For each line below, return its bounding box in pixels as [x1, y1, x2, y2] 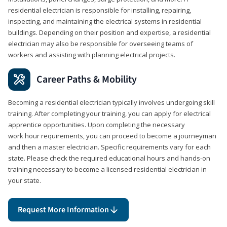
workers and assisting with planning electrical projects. [8, 50, 177, 59]
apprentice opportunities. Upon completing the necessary [8, 120, 185, 129]
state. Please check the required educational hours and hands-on [8, 153, 210, 163]
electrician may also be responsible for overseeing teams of [8, 39, 193, 48]
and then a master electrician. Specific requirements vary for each [8, 142, 211, 152]
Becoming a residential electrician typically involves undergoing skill [8, 97, 215, 107]
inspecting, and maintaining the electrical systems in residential [8, 16, 202, 26]
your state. [8, 175, 43, 185]
